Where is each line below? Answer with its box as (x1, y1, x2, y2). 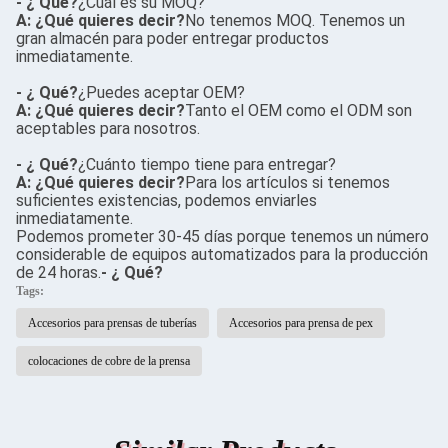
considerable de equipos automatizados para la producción (16, 245, 428, 264)
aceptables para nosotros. (16, 119, 200, 138)
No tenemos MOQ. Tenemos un (185, 11, 405, 30)
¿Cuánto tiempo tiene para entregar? (78, 155, 336, 174)
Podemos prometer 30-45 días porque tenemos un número (16, 227, 429, 246)
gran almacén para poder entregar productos (16, 29, 329, 48)
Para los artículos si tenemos (185, 173, 390, 192)
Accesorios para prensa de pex (229, 316, 373, 330)
